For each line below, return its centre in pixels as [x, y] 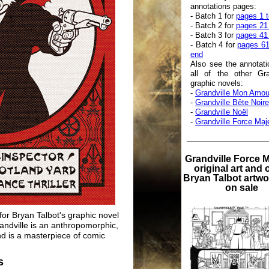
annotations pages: [223, 7]
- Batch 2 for [213, 26]
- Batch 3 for [213, 35]
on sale [241, 188]
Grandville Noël [222, 112]
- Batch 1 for [213, 16]
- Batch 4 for [214, 45]
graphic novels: [217, 83]
